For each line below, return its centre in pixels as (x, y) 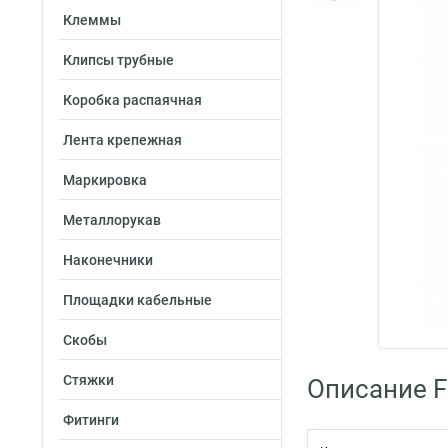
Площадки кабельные (137, 300)
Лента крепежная (122, 140)
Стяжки (88, 380)
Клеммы (92, 20)
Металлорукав (112, 220)
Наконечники (108, 260)
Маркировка (105, 180)
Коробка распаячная (132, 100)
